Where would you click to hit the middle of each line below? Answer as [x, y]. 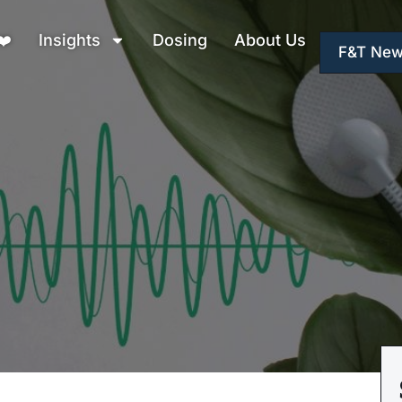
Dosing [180, 39]
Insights [70, 39]
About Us [270, 39]
